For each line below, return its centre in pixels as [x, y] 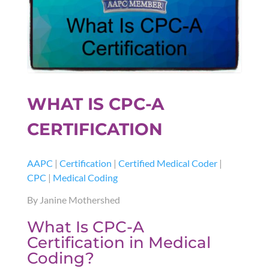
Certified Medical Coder [168, 163]
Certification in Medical [119, 243]
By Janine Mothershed [73, 200]
